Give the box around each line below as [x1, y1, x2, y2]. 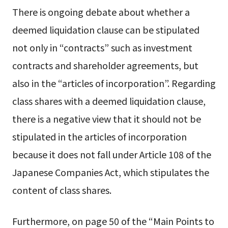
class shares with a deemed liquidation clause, [12, 94, 206, 107]
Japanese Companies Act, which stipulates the [12, 165, 209, 179]
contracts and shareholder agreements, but [12, 58, 198, 72]
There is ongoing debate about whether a [12, 5, 190, 18]
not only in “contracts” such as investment [12, 40, 192, 54]
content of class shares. [12, 183, 111, 196]
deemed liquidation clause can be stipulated [12, 22, 199, 36]
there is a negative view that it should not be [12, 111, 201, 125]
